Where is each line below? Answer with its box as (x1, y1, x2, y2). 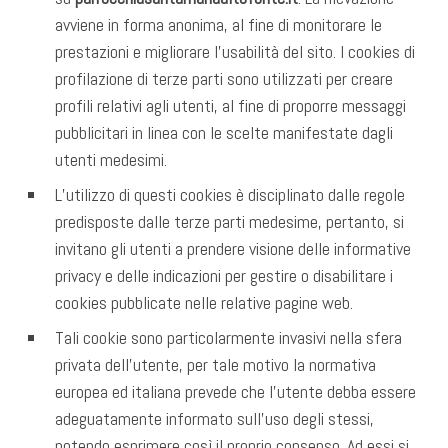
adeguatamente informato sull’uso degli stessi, (55, 406, 374, 430)
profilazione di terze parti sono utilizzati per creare (55, 66, 393, 90)
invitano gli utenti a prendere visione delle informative (55, 236, 411, 260)
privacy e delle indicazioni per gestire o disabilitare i (55, 263, 393, 287)
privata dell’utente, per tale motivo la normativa (55, 352, 376, 376)
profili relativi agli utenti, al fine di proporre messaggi (55, 93, 406, 117)
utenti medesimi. (55, 147, 167, 171)
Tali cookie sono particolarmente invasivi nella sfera (55, 325, 402, 349)
